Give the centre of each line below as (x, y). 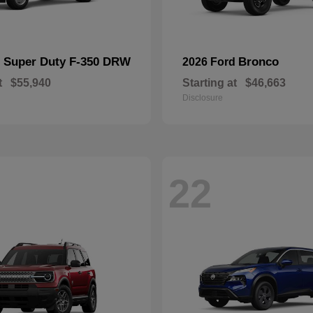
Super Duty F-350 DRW (67, 62)
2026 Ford (210, 62)
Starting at (210, 83)
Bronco (259, 62)
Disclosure (203, 98)
